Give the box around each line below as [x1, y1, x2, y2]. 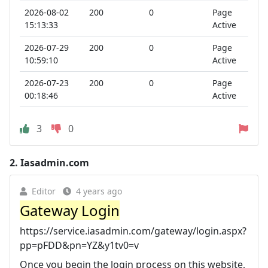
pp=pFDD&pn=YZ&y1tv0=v [20, 238, 139, 252]
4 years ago [76, 185, 122, 197]
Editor [32, 185, 56, 197]
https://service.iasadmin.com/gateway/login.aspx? [20, 224, 246, 237]
